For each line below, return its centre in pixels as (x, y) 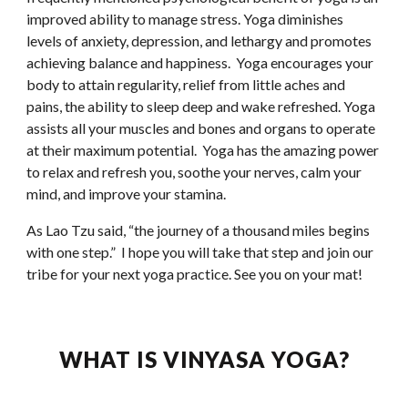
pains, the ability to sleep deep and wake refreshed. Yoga (201, 106)
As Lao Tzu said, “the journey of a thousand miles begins (199, 230)
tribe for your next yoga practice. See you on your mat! (195, 274)
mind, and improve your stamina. (127, 194)
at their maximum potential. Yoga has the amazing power (203, 150)
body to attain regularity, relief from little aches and (186, 84)
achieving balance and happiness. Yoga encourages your (200, 62)
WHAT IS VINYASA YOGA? (204, 359)
